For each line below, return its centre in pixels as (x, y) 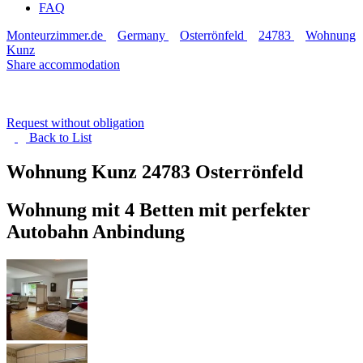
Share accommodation (63, 64)
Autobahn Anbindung (96, 231)
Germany (141, 35)
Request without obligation (75, 123)
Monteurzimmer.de (55, 35)
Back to (51, 137)
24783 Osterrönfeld (222, 171)
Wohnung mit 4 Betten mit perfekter (158, 209)
